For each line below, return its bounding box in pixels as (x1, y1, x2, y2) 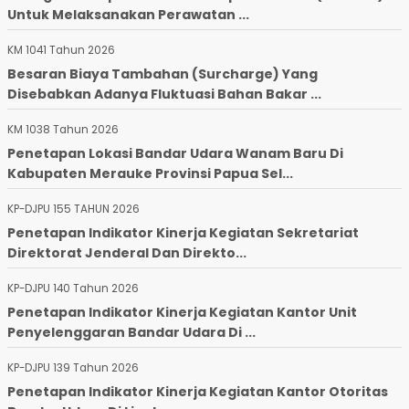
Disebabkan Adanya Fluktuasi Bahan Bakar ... (7, 84, 321, 103)
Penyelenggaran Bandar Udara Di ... (7, 322, 256, 341)
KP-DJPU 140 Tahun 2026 (7, 280, 139, 296)
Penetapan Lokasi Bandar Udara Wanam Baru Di (7, 143, 343, 163)
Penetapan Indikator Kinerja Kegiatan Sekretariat (7, 223, 359, 242)
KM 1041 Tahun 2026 (7, 42, 115, 58)
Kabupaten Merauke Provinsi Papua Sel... (7, 163, 293, 183)
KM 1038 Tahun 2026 (7, 121, 119, 137)
